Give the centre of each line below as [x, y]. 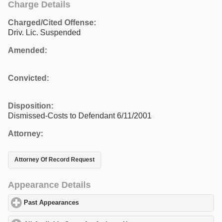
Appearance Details [49, 185]
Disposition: [31, 106]
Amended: [28, 50]
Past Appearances [52, 203]
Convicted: [28, 78]
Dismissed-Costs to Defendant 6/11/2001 [80, 115]
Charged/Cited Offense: [52, 22]
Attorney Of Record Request [55, 160]
